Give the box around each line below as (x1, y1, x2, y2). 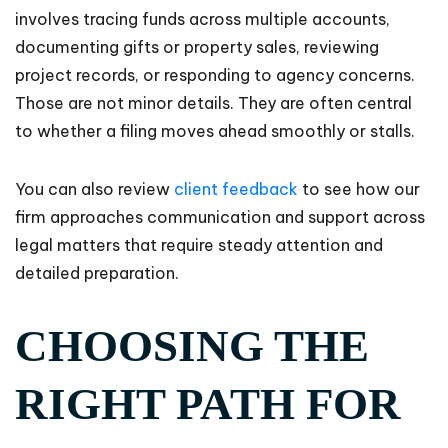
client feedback (170, 179, 298, 200)
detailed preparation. (15, 263, 179, 284)
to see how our (298, 179, 420, 200)
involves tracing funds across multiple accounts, (15, 9, 390, 30)
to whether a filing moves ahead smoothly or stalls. (15, 121, 415, 142)
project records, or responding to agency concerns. (15, 65, 415, 86)
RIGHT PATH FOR (15, 379, 401, 430)
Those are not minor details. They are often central (15, 93, 412, 114)
